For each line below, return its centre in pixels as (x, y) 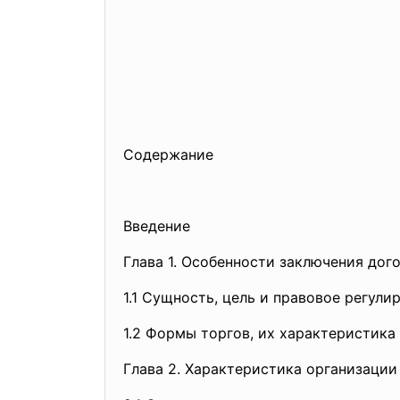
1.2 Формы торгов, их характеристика (259, 333)
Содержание (168, 154)
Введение (157, 226)
